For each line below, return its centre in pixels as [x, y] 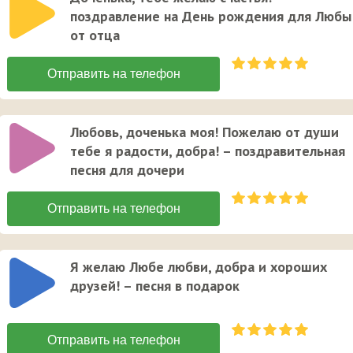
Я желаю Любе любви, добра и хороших [199, 267]
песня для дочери [127, 170]
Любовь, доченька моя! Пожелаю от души [204, 132]
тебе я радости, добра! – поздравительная [208, 151]
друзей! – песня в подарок [155, 286]
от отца [95, 35]
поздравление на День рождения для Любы [211, 17]
